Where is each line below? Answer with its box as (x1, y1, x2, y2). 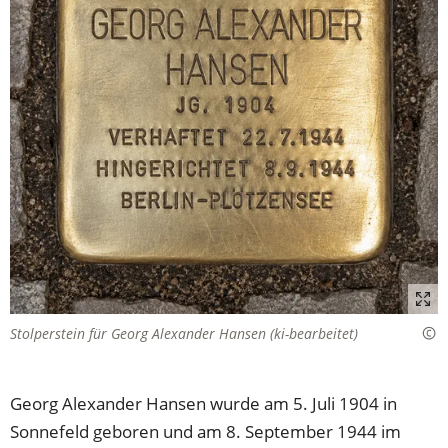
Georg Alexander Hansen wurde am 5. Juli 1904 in (10, 391, 398, 415)
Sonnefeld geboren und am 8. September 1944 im (10, 419, 402, 443)
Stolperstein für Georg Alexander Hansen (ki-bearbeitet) (10, 323, 359, 343)
